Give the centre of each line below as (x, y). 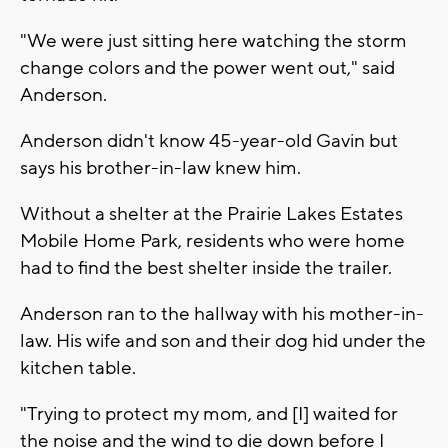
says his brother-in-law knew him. (162, 167)
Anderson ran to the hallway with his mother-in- (222, 313)
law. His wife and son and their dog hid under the (223, 340)
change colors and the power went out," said (207, 67)
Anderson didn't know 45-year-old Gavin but (209, 140)
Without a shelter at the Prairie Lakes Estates (211, 213)
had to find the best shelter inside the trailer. (206, 267)
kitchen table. (78, 367)
